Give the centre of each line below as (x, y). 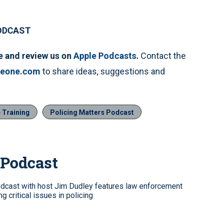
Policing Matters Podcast (92, 113)
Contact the (162, 56)
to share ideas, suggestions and (103, 72)
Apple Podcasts (105, 56)
